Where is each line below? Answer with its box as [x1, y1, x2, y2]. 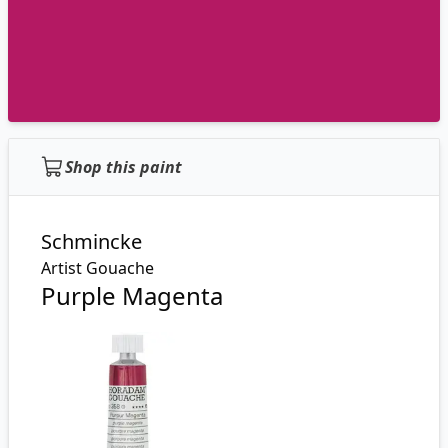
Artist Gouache [41, 257, 154, 279]
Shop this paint [65, 156, 182, 178]
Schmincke [41, 228, 142, 255]
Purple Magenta [41, 279, 223, 312]
